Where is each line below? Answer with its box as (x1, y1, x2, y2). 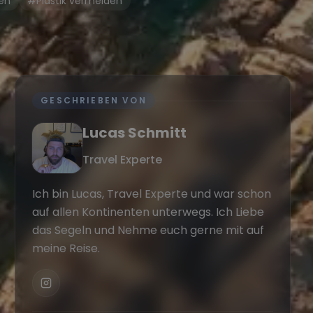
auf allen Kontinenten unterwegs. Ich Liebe (32, 204, 265, 220)
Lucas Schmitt (82, 123, 187, 143)
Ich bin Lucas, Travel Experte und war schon (32, 186, 272, 202)
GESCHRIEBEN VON (41, 94, 147, 106)
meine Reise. (32, 240, 101, 256)
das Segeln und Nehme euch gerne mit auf (32, 222, 265, 238)
